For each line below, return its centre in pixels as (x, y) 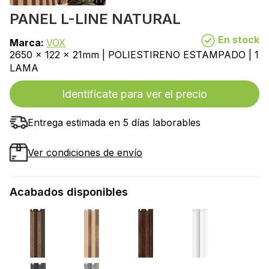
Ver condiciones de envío (85, 153)
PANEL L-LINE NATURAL (95, 19)
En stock (237, 40)
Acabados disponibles (69, 192)
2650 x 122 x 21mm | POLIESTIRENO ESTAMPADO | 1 (134, 55)
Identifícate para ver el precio (134, 94)
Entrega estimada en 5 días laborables (114, 123)
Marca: (28, 43)
